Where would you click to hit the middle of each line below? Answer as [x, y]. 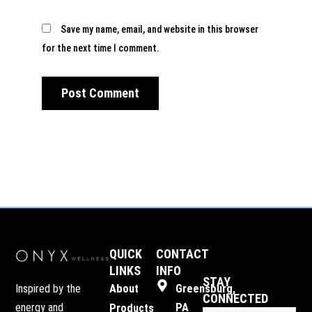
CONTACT [182, 253]
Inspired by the [48, 288]
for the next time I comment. [101, 48]
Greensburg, [205, 288]
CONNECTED [236, 299]
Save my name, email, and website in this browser [159, 29]
